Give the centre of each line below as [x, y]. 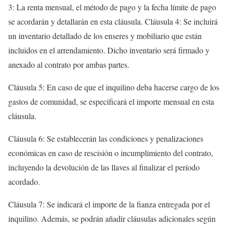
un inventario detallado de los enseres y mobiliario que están [105, 36]
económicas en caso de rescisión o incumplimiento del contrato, [111, 153]
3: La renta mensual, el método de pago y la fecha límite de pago [112, 7]
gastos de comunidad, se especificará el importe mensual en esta [111, 101]
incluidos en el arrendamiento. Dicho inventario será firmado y [109, 50]
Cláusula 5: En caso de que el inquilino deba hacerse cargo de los [114, 87]
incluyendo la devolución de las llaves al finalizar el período [104, 167]
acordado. [24, 181]
